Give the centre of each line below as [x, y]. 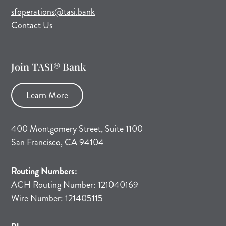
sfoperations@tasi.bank [53, 11]
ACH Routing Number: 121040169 [75, 184]
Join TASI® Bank [48, 66]
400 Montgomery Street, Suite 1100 [77, 128]
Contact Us [32, 25]
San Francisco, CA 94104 [58, 142]
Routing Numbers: [44, 171]
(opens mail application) [137, 11]
